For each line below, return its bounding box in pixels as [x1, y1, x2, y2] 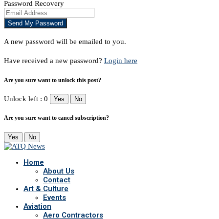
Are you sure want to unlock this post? [4, 76, 101, 84]
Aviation [23, 202, 51, 211]
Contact [43, 175, 70, 185]
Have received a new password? [4, 56, 104, 65]
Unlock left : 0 [4, 95, 48, 103]
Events [43, 193, 66, 202]
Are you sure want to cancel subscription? [4, 114, 109, 122]
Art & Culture [23, 184, 68, 194]
